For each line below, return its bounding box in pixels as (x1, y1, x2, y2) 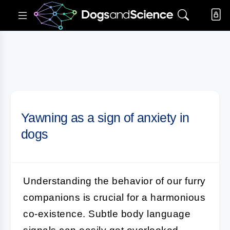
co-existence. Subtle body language (23, 208, 190, 219)
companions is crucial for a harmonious (23, 192, 205, 203)
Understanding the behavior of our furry (23, 176, 206, 186)
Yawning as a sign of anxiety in (21, 110, 189, 125)
